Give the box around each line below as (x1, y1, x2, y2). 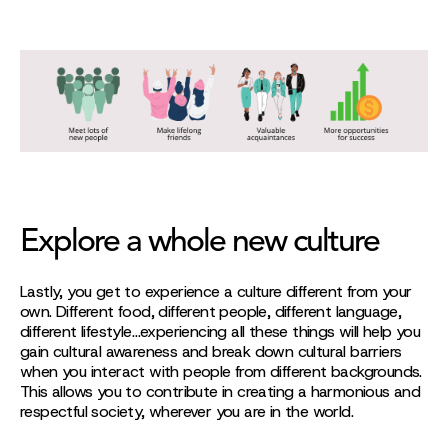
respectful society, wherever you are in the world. (20, 401, 353, 422)
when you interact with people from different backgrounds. (20, 361, 422, 382)
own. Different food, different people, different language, (20, 301, 402, 322)
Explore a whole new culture (20, 227, 379, 259)
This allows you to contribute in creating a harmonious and (20, 381, 421, 402)
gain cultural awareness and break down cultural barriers (20, 341, 402, 362)
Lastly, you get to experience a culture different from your (20, 281, 412, 302)
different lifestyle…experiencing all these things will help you (20, 321, 421, 342)
